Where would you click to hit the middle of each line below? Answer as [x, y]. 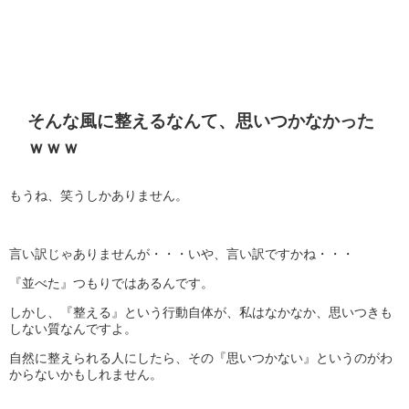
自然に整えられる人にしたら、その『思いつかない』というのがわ [201, 358]
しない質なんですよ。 [73, 329]
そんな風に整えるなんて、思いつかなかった [200, 121]
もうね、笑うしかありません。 [99, 196]
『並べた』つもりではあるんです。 [111, 283]
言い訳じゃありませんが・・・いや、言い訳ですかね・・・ [182, 254]
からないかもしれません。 [86, 375]
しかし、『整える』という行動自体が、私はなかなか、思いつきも [201, 313]
